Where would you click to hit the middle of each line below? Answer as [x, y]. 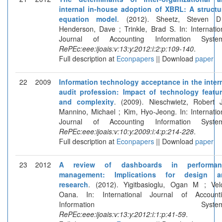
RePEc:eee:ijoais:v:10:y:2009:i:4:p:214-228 [126, 131]
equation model [88, 19]
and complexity [87, 101]
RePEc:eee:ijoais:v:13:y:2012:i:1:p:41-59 [122, 214]
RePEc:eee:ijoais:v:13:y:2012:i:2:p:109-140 [126, 48]
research [74, 184]
